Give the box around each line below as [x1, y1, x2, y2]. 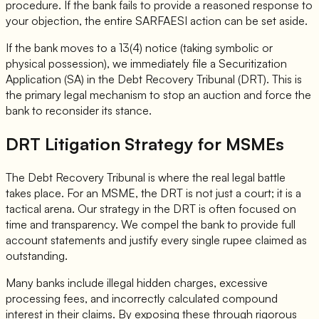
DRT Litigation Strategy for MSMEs [6, 133, 284, 155]
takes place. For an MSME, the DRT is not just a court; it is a [6, 185, 301, 200]
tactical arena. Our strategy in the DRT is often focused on [6, 201, 296, 216]
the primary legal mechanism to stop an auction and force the [6, 88, 311, 103]
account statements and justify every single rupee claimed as [6, 232, 307, 247]
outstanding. [6, 248, 68, 263]
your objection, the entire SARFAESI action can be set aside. [6, 14, 308, 28]
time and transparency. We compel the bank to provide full [6, 216, 296, 231]
